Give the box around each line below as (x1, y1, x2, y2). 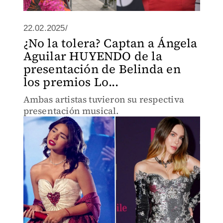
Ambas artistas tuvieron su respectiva (23, 93, 184, 106)
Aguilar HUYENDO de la (23, 48, 162, 64)
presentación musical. (23, 105, 119, 117)
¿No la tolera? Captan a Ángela (23, 35, 198, 51)
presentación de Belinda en (23, 61, 181, 77)
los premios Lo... (23, 74, 118, 90)
